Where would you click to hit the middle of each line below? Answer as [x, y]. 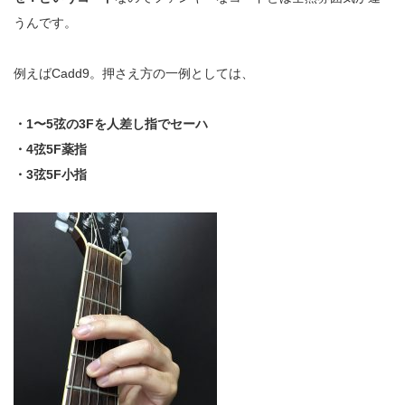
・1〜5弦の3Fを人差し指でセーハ [111, 123]
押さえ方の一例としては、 [178, 73]
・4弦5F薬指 [50, 149]
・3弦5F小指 [50, 174]
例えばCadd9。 [58, 73]
